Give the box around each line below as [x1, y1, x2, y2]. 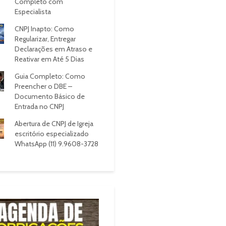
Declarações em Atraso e [14, 44, 92, 53]
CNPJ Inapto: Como [14, 24, 74, 33]
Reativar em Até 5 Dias [14, 54, 84, 64]
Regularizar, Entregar [14, 34, 76, 43]
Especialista [14, 7, 51, 16]
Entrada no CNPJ [14, 102, 64, 111]
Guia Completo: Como [14, 72, 85, 81]
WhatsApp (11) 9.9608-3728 [14, 139, 98, 148]
